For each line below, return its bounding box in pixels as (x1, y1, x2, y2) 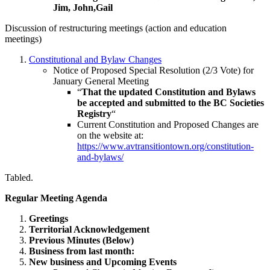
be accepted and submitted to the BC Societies (77, 97, 264, 108)
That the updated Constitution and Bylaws (81, 86, 256, 97)
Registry (77, 108, 111, 119)
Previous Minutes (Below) (29, 234, 134, 245)
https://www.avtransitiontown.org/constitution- (77, 140, 254, 151)
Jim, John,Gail (53, 2, 113, 13)
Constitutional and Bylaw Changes (29, 54, 162, 64)
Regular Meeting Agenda (5, 192, 107, 203)
